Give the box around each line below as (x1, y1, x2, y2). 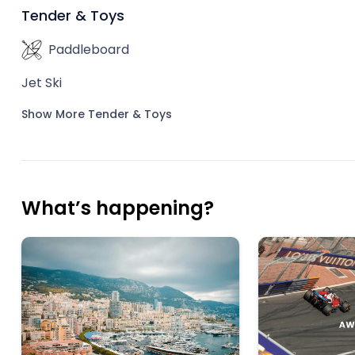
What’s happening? (21, 195, 214, 221)
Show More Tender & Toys (21, 106, 172, 122)
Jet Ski (21, 74, 62, 92)
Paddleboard (48, 40, 129, 59)
